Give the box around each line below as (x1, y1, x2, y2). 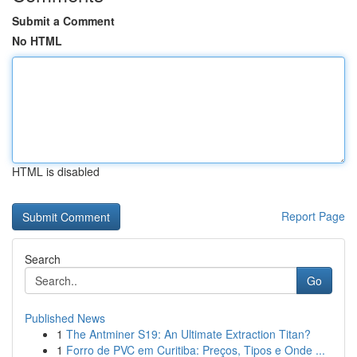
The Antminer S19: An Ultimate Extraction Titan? (66, 326, 311, 342)
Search (25, 251, 61, 267)
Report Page (281, 208, 345, 224)
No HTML (12, 33, 62, 49)
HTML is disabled (12, 163, 100, 179)
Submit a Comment (12, 13, 115, 29)
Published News (25, 310, 105, 326)
